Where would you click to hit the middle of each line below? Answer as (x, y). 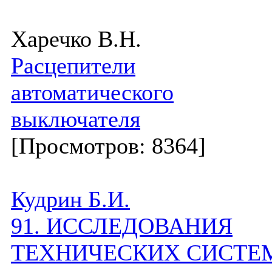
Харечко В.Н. (76, 39)
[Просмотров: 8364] (108, 146)
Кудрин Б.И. (70, 199)
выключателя (76, 119)
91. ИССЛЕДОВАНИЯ (122, 226)
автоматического (92, 92)
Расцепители (73, 66)
